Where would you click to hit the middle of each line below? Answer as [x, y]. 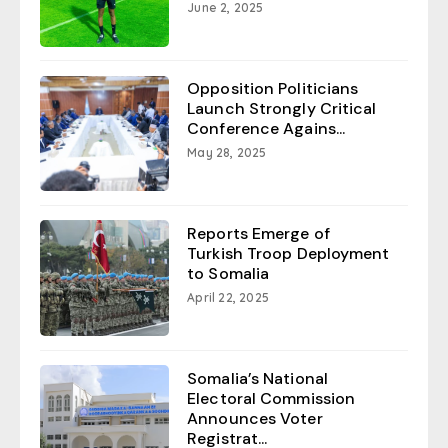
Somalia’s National [257, 379]
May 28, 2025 [227, 153]
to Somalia [228, 274]
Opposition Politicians [273, 89]
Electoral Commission [271, 399]
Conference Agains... [266, 129]
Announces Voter [255, 419]
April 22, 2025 [228, 298]
